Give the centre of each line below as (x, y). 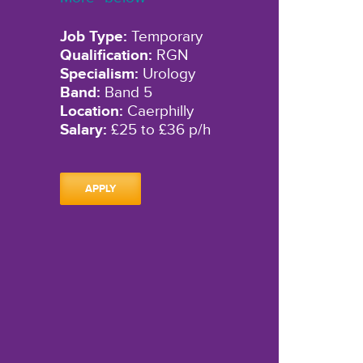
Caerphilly (158, 111)
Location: (91, 112)
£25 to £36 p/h (158, 130)
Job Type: (93, 37)
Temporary (164, 37)
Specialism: (99, 75)
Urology (167, 74)
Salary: (83, 130)
